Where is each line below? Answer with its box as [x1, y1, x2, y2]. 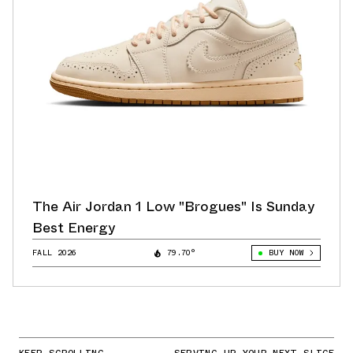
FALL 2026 [32, 247, 77, 259]
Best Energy [32, 217, 116, 239]
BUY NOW [268, 247, 303, 259]
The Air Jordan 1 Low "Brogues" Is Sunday [32, 196, 315, 217]
